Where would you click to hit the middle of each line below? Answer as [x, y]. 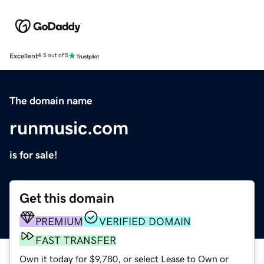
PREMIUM [59, 221]
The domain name [51, 100]
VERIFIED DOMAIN [145, 221]
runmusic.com [69, 128]
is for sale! [34, 155]
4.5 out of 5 [53, 56]
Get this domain [67, 198]
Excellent [24, 56]
